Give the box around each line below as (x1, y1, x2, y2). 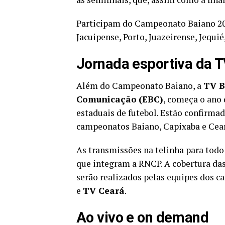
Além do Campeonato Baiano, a (76, 79, 203, 91)
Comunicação (76, 93, 137, 105)
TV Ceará (83, 184, 125, 196)
